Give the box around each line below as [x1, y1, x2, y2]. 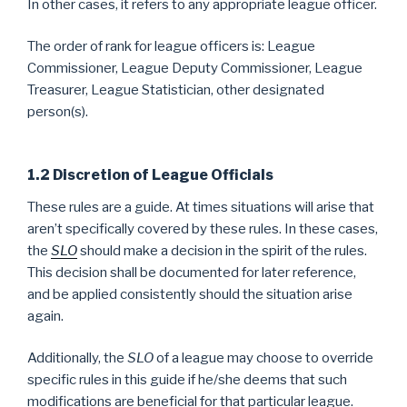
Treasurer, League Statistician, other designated [27, 82, 324, 98]
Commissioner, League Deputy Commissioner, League [27, 60, 362, 76]
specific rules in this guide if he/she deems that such [27, 372, 347, 388]
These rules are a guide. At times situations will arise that [27, 198, 374, 215]
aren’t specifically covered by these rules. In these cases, [27, 220, 378, 237]
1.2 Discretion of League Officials [27, 165, 273, 184]
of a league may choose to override [154, 350, 373, 366]
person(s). [27, 104, 88, 120]
